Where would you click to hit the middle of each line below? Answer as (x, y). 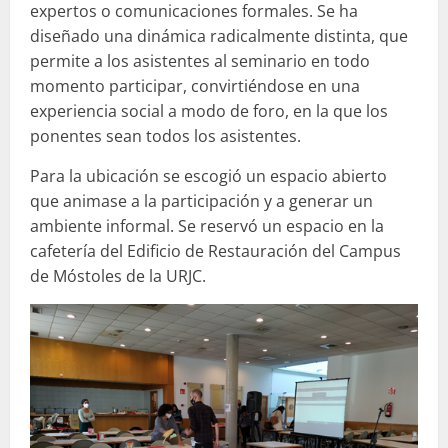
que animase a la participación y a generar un (201, 201)
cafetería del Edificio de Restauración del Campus (215, 251)
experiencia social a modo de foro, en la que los (209, 111)
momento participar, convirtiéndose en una (195, 86)
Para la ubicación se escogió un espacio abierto (208, 176)
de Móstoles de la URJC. (118, 276)
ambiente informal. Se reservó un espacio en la (207, 226)
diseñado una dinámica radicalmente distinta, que (219, 36)
